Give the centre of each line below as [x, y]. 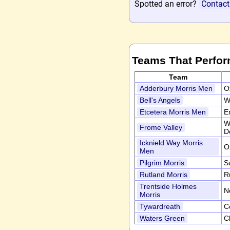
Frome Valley [161, 127]
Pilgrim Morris [162, 163]
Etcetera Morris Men [173, 112]
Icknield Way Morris [171, 143]
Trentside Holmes [168, 186]
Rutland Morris [164, 175]
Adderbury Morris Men [176, 88]
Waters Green [162, 218]
